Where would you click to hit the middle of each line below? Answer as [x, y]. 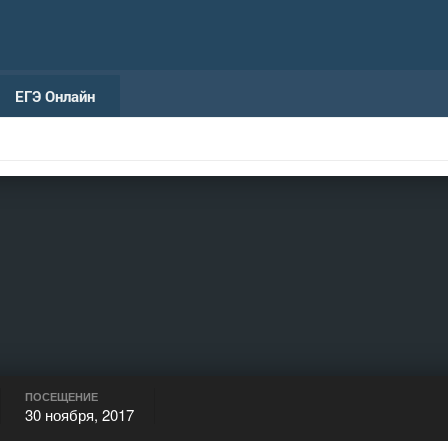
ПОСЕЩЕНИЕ [61, 396]
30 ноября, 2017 [79, 414]
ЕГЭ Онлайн [55, 96]
